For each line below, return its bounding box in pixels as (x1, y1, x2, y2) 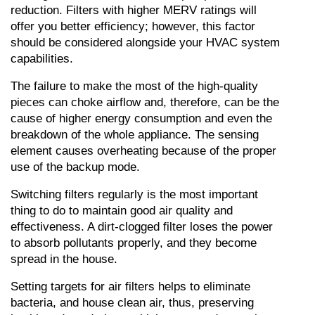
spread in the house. (11, 252, 117, 266)
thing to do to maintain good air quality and (11, 204, 233, 218)
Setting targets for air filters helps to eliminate (11, 280, 250, 294)
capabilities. (11, 52, 73, 66)
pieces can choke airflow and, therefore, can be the (11, 96, 279, 110)
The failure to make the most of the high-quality (11, 79, 258, 94)
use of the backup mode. (11, 160, 140, 174)
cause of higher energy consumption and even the (11, 112, 272, 126)
